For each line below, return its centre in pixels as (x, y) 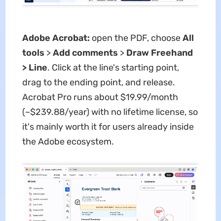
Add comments (85, 53)
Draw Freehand (159, 53)
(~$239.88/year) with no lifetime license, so (110, 112)
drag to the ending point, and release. (98, 82)
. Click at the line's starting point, (113, 67)
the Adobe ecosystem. (68, 141)
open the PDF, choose (136, 38)
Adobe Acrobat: (56, 38)
